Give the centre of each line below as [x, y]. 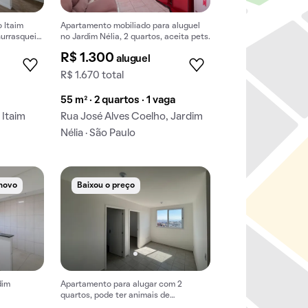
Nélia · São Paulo [98, 134]
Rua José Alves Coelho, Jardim [132, 117]
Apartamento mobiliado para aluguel [131, 26]
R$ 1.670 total [92, 76]
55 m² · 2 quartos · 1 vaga [118, 101]
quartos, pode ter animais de [115, 295]
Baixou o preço [106, 186]
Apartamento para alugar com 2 [122, 284]
